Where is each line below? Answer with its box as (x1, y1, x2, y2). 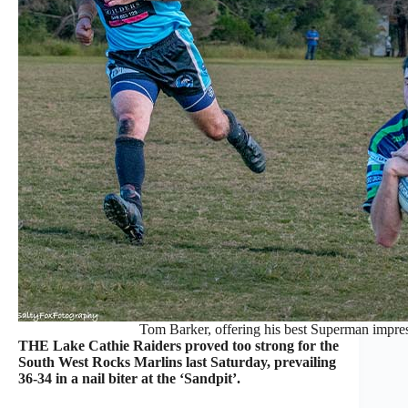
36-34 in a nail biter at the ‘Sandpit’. (18, 370, 240, 386)
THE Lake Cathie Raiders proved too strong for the (18, 337, 339, 353)
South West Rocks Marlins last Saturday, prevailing (18, 353, 336, 370)
